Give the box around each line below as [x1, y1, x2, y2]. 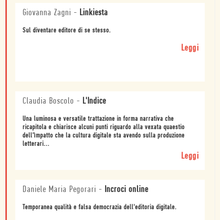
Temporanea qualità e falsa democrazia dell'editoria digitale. [23, 203, 177, 211]
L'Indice [82, 96, 106, 106]
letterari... [23, 140, 50, 148]
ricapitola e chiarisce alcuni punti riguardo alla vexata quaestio [23, 123, 185, 131]
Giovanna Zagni [23, 8, 71, 18]
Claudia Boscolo [23, 96, 74, 106]
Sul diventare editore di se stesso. [23, 27, 111, 34]
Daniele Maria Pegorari [23, 185, 96, 194]
